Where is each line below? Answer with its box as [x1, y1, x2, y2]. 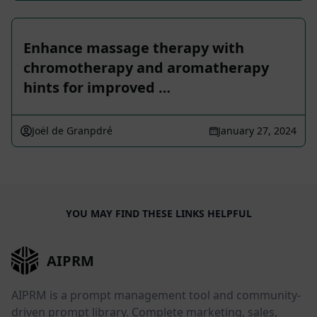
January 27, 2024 [218, 124, 296, 138]
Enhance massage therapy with [23, 38, 244, 58]
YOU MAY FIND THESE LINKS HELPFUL [65, 207, 252, 221]
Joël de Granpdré [32, 124, 113, 138]
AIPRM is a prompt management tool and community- [11, 287, 301, 303]
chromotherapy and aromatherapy [23, 58, 269, 78]
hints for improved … [23, 78, 171, 98]
